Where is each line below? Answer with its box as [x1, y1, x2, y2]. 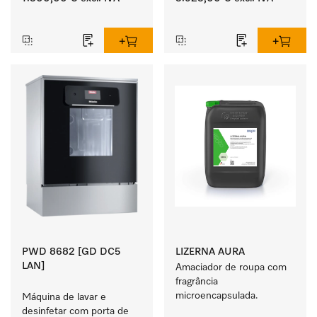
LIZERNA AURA [175, 247, 245, 257]
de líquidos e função [22, 2, 111, 12]
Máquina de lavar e [22, 292, 106, 302]
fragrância [175, 277, 218, 287]
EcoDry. [22, 16, 56, 26]
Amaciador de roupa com [175, 263, 287, 272]
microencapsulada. [175, 291, 258, 301]
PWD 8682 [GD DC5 [22, 247, 120, 257]
